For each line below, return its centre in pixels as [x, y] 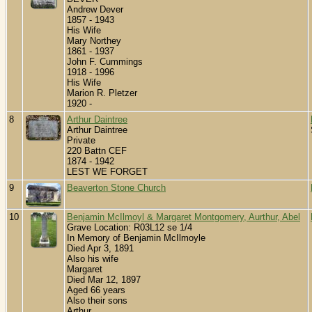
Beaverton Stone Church [116, 188]
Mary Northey [94, 41]
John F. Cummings [105, 62]
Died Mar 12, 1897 [104, 280]
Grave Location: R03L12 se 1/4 [130, 228]
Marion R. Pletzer [102, 93]
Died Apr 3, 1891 [100, 249]
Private [81, 141]
